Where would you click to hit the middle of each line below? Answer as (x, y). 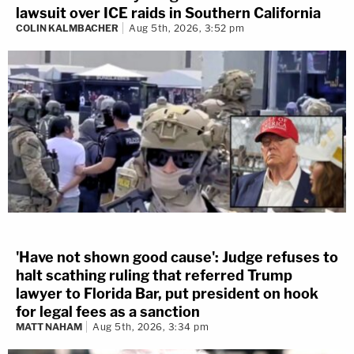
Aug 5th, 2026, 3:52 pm (186, 28)
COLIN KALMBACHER (67, 28)
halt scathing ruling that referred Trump (154, 275)
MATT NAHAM (49, 326)
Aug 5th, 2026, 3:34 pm (151, 326)
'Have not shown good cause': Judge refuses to (177, 257)
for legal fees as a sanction (108, 311)
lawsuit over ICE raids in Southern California (168, 13)
